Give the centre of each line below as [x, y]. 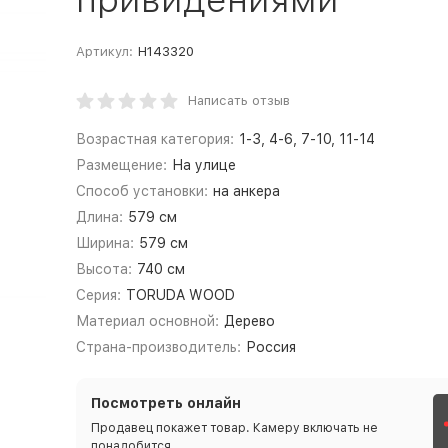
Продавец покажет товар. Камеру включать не [234, 428]
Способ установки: [141, 191]
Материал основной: [147, 321]
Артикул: [104, 51]
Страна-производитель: [158, 347]
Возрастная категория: [154, 139]
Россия [271, 347]
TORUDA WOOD [181, 295]
